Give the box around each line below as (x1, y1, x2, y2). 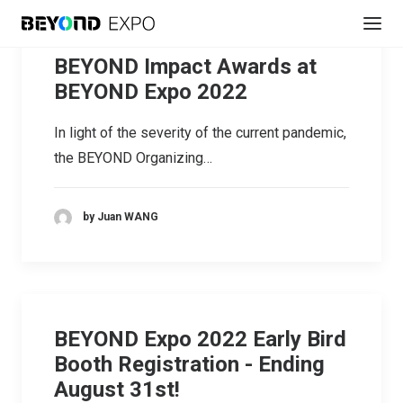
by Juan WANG (83, 210, 158, 224)
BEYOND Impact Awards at (54, 54, 317, 79)
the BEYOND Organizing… (54, 149, 212, 166)
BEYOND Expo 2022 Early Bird (54, 327, 346, 352)
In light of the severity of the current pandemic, (54, 124, 346, 141)
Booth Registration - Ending (54, 352, 325, 377)
